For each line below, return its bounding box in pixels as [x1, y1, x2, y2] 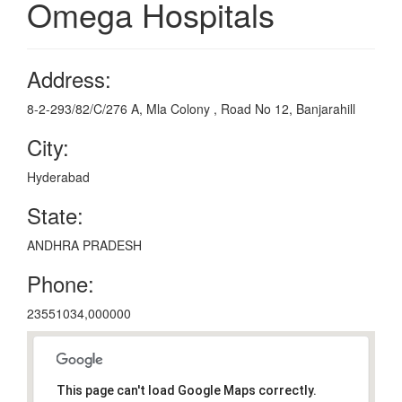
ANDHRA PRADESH [27, 236, 142, 254]
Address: [27, 63, 111, 94]
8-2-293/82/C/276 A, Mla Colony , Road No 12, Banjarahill [27, 100, 355, 118]
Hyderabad [27, 168, 90, 186]
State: [27, 199, 83, 231]
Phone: [27, 267, 94, 299]
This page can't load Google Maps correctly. [56, 383, 317, 398]
